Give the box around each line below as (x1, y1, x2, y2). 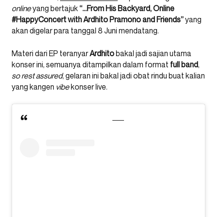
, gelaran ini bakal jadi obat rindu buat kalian (62, 71, 205, 81)
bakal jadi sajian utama (114, 48, 191, 59)
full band (170, 60, 198, 70)
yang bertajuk (31, 3, 79, 14)
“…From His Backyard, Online (79, 3, 174, 14)
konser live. (69, 82, 108, 92)
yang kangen (12, 82, 56, 92)
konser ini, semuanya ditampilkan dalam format (12, 60, 170, 70)
